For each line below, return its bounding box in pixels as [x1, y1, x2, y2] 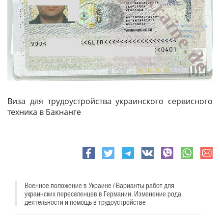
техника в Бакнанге [7, 106, 81, 117]
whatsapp [181, 158, 217, 169]
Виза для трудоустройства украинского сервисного [7, 95, 213, 107]
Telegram [122, 158, 157, 169]
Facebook [82, 158, 118, 169]
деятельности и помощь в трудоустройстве [25, 197, 146, 206]
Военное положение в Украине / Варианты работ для [25, 181, 174, 190]
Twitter [102, 158, 128, 169]
